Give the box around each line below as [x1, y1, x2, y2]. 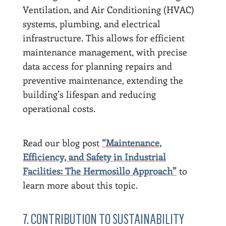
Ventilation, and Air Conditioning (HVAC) [22, 3, 194, 16]
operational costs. [22, 102, 95, 115]
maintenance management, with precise [22, 45, 187, 58]
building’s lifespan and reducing [22, 88, 156, 100]
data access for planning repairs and [22, 60, 172, 72]
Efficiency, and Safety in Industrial [22, 150, 166, 163]
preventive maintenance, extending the [22, 74, 183, 86]
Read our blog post [22, 136, 102, 149]
